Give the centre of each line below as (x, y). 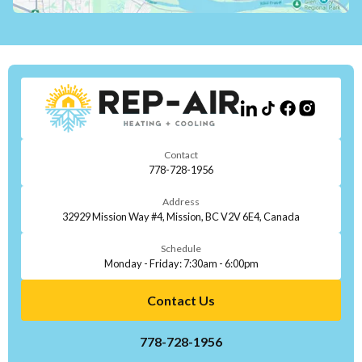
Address (181, 201)
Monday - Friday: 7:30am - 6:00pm (181, 263)
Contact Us (181, 301)
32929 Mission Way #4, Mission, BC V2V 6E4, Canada (181, 216)
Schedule (181, 248)
